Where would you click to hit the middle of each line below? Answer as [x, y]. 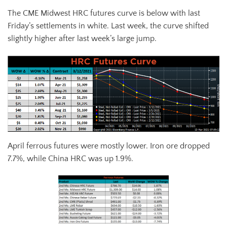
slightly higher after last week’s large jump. [82, 39]
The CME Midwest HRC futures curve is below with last [104, 13]
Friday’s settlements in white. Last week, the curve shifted [108, 26]
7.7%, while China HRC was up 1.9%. [70, 158]
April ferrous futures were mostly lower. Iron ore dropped [109, 146]
